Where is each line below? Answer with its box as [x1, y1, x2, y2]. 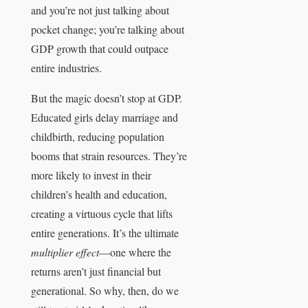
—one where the [99, 245, 171, 260]
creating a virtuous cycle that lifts [31, 206, 173, 221]
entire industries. [31, 60, 102, 76]
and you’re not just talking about [31, 3, 169, 18]
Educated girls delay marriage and [31, 110, 178, 125]
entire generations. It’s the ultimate [31, 225, 179, 241]
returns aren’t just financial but [31, 264, 161, 279]
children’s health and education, [31, 187, 167, 202]
